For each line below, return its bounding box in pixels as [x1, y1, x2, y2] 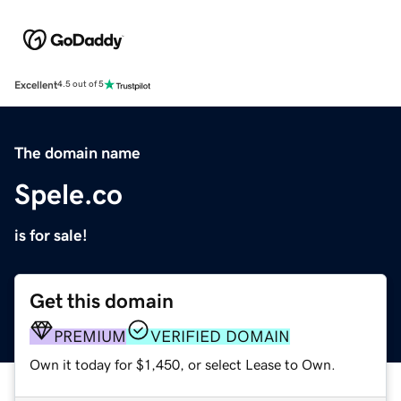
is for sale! [14, 226, 88, 243]
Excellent [14, 79, 57, 90]
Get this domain [30, 290, 174, 311]
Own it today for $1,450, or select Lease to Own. [30, 356, 336, 371]
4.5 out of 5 [57, 80, 104, 90]
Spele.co [14, 179, 123, 209]
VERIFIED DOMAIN [150, 328, 290, 345]
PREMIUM [54, 328, 126, 345]
